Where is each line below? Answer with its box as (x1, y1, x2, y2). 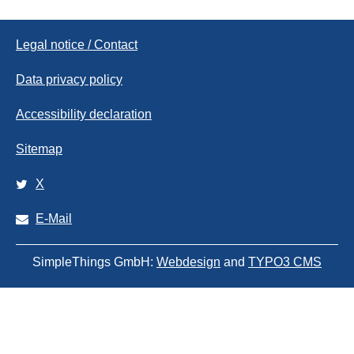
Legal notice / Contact (16, 38, 137, 51)
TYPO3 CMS (248, 255, 322, 269)
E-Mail (36, 212, 72, 225)
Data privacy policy (16, 73, 122, 86)
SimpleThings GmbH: (32, 255, 156, 269)
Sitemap (16, 142, 62, 156)
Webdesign (156, 255, 220, 269)
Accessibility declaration (16, 107, 152, 121)
